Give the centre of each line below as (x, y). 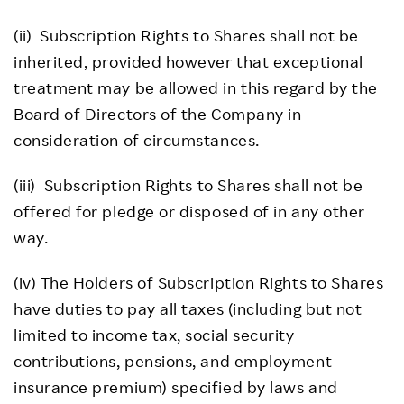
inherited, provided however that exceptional (188, 61)
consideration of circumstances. (137, 140)
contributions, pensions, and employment (173, 361)
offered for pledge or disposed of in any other (189, 211)
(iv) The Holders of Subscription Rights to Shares (199, 282)
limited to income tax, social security (154, 335)
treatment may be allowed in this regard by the (196, 87)
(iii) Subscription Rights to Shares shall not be (188, 185)
